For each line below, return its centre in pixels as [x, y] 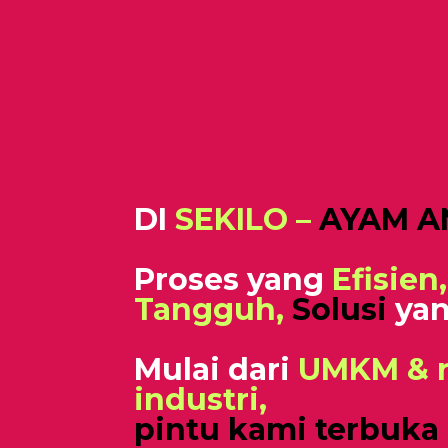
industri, [201, 399]
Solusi [340, 309]
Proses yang [233, 279]
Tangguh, [209, 309]
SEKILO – [243, 219]
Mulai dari [216, 369]
